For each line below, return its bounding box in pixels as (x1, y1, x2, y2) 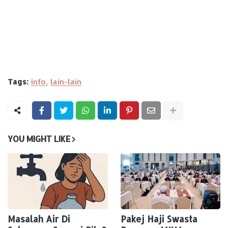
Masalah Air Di (8, 213, 70, 225)
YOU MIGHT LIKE (8, 133, 70, 145)
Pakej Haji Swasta (120, 213, 197, 225)
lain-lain (50, 77, 81, 87)
